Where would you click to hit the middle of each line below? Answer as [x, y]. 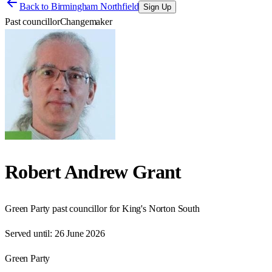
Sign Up [158, 7]
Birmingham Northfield [95, 6]
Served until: [29, 233]
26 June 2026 [80, 233]
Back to [35, 6]
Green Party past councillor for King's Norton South [102, 208]
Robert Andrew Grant [93, 172]
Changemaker [86, 22]
